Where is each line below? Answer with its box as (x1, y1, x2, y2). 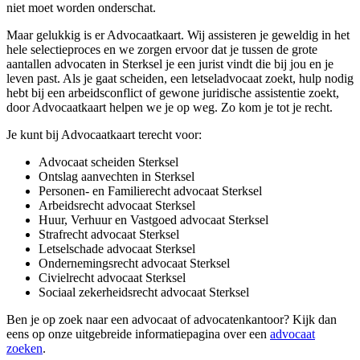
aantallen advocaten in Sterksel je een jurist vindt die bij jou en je (6, 57, 333, 72)
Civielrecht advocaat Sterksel (39, 271, 186, 285)
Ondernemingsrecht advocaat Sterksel (39, 256, 230, 271)
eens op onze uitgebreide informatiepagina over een (6, 327, 270, 342)
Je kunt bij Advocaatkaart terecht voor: (6, 128, 202, 142)
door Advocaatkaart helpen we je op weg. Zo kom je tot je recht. (6, 100, 333, 115)
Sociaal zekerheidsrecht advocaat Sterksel (39, 285, 249, 300)
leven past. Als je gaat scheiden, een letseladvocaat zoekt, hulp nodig (6, 72, 354, 86)
